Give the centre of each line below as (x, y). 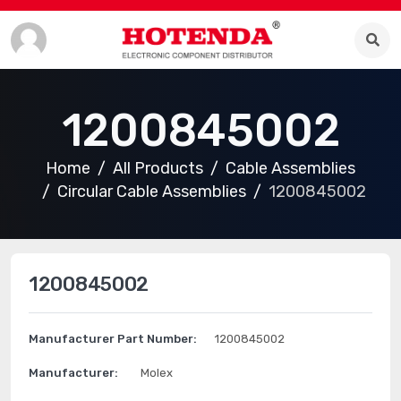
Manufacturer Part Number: (113, 339)
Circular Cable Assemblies (152, 192)
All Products (158, 168)
